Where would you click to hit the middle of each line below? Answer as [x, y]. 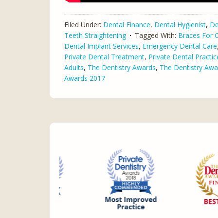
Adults [74, 68]
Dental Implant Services [101, 46]
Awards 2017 [85, 78]
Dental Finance [127, 25]
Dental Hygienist [180, 25]
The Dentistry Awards [122, 68]
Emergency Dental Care [180, 46]
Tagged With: [156, 36]
